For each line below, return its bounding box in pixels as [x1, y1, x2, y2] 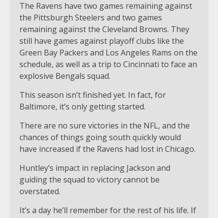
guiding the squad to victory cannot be [19, 174, 160, 185]
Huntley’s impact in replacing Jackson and [19, 162, 170, 173]
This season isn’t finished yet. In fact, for [19, 89, 166, 100]
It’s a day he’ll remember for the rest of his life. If [19, 204, 196, 216]
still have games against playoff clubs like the [19, 35, 184, 46]
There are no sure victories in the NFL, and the [19, 120, 190, 131]
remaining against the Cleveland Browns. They [19, 23, 189, 35]
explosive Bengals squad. [19, 70, 110, 81]
